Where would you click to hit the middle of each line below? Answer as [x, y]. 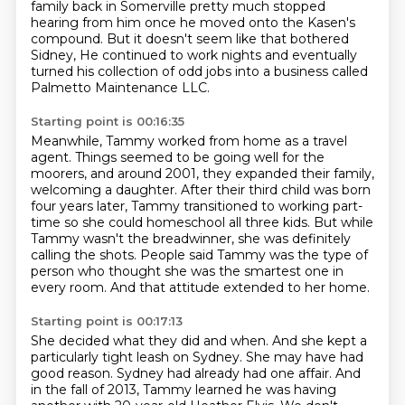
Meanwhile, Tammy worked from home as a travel [188, 141]
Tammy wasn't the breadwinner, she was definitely [190, 239]
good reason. [73, 373]
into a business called [301, 71]
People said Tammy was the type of [254, 255]
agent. [52, 157]
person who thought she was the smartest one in [187, 271]
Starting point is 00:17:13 [106, 321]
